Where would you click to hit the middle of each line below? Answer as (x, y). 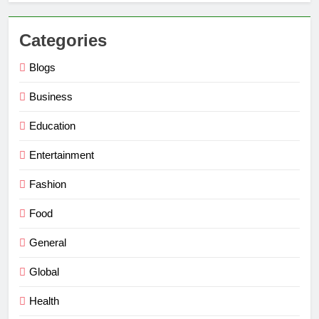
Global (44, 272)
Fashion (48, 184)
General (48, 243)
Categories (63, 41)
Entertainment (62, 155)
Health (44, 301)
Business (51, 97)
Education (52, 126)
